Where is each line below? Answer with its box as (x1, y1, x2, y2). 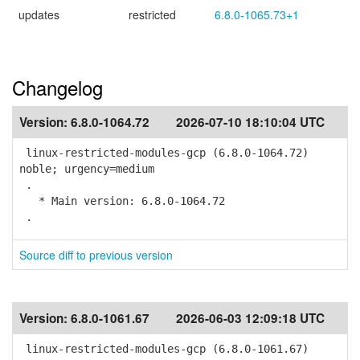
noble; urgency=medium (19, 162, 154, 175)
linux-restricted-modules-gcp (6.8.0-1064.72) (19, 146, 309, 159)
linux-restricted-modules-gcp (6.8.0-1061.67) (19, 342, 309, 355)
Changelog (12, 73, 103, 101)
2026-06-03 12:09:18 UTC (176, 309, 325, 327)
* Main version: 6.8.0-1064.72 (19, 194, 225, 207)
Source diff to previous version (19, 247, 173, 263)
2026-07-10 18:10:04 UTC (176, 113, 325, 131)
